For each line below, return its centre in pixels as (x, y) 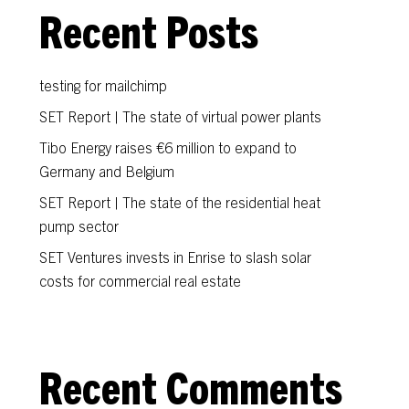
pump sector (79, 225)
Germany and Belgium (107, 171)
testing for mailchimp (104, 85)
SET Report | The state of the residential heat (180, 202)
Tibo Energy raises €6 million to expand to (168, 147)
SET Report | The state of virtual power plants (181, 116)
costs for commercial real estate (141, 280)
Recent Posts (149, 30)
